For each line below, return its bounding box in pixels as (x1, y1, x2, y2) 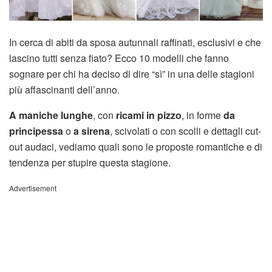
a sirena (71, 123, 110, 138)
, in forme (182, 107, 221, 122)
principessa (9, 123, 63, 138)
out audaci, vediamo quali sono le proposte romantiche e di (9, 139, 262, 154)
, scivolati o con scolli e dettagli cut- (110, 123, 261, 138)
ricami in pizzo (116, 107, 182, 122)
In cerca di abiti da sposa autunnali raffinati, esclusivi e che (9, 35, 261, 49)
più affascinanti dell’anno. (9, 82, 120, 97)
